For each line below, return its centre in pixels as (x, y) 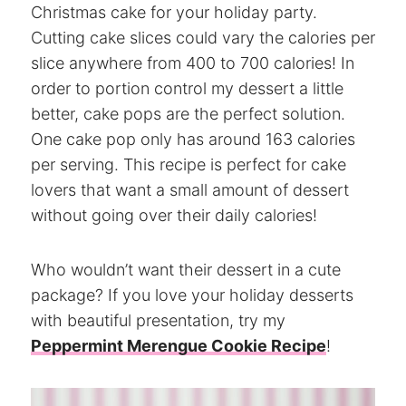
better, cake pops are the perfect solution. (188, 113)
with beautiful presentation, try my (158, 320)
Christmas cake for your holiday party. (174, 12)
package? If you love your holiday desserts (192, 295)
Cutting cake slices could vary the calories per (203, 37)
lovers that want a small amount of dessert (190, 189)
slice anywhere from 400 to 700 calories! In (193, 63)
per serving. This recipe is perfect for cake (188, 164)
